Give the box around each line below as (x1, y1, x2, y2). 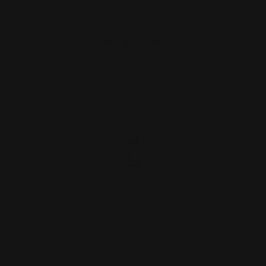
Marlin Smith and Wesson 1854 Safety (44, 231, 222, 243)
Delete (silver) (100, 245, 166, 258)
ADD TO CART (101, 37, 165, 49)
